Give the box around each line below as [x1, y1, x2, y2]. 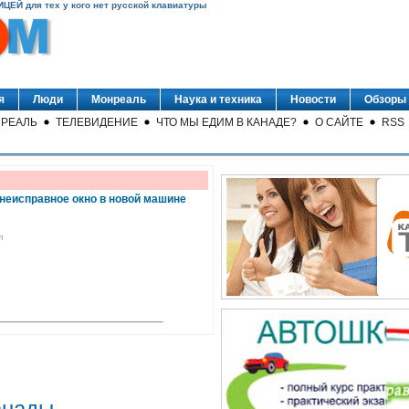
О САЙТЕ [315, 116, 363, 129]
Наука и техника [174, 93, 262, 106]
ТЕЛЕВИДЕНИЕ [56, 116, 138, 129]
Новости [290, 93, 336, 106]
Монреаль [91, 93, 146, 106]
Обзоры [364, 93, 406, 106]
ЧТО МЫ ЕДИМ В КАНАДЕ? [156, 116, 297, 129]
